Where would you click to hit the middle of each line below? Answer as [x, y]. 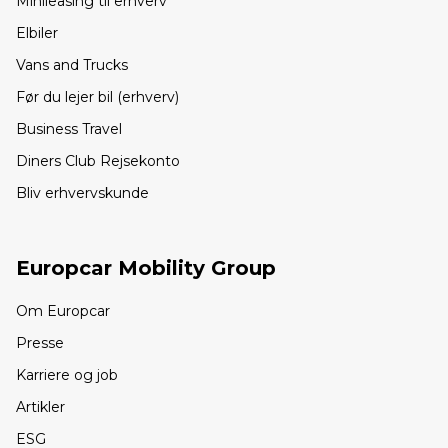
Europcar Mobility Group [146, 268]
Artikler [40, 407]
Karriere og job [67, 375]
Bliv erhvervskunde [82, 193]
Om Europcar [63, 311]
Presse [40, 343]
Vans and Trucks [72, 65]
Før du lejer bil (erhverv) [97, 97]
